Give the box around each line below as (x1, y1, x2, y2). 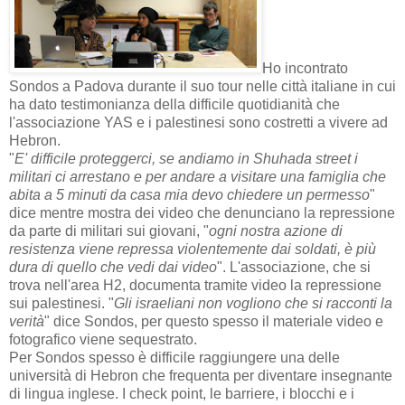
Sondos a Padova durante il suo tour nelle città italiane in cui (9, 79, 396, 95)
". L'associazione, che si (217, 259, 371, 276)
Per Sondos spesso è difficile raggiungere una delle (9, 350, 340, 366)
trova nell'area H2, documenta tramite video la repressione (9, 278, 381, 294)
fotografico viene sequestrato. (9, 332, 197, 348)
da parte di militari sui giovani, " (9, 223, 209, 240)
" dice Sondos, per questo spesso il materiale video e (44, 314, 383, 330)
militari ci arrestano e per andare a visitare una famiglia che (9, 169, 386, 185)
